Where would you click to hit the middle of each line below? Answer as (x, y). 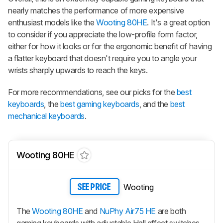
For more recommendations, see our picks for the (92, 92)
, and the (155, 104)
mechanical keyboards (46, 116)
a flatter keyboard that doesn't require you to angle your (103, 58)
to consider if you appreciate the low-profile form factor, (103, 35)
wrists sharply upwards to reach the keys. (78, 70)
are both (171, 211)
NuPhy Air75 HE (128, 211)
